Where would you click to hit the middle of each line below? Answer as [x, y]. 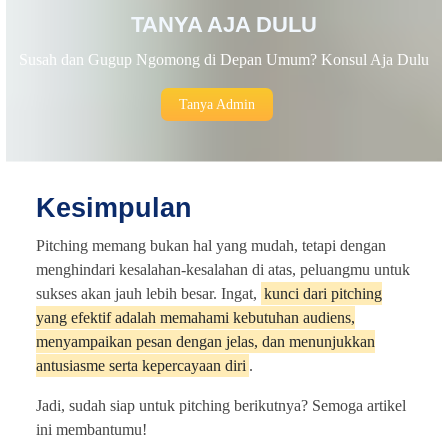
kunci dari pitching [323, 294]
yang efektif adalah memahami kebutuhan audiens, [195, 318]
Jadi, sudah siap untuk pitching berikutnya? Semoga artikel [221, 406]
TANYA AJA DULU [224, 25]
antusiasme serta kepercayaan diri [141, 366]
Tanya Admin [216, 105]
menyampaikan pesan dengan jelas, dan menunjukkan [205, 342]
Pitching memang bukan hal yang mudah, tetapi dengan [211, 246]
